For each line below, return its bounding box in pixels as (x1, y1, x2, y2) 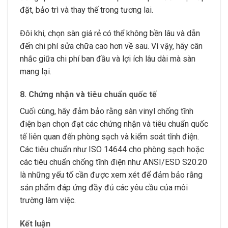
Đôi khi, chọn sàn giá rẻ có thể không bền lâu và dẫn (20, 28, 200, 38)
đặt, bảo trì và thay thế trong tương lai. (20, 5, 153, 15)
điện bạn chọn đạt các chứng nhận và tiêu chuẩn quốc (20, 119, 208, 129)
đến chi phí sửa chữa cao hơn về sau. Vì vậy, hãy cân (20, 41, 203, 51)
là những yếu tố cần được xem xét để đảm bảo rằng (20, 170, 203, 180)
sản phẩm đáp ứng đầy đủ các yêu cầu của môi (20, 183, 188, 193)
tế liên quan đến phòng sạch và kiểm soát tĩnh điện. (20, 132, 199, 142)
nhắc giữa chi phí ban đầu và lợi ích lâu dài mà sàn (20, 53, 195, 64)
